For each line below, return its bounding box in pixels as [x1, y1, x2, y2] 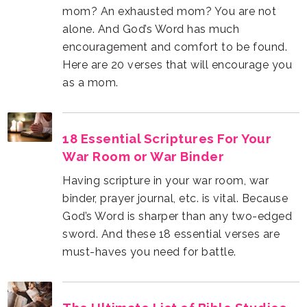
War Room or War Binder [62, 148, 225, 164]
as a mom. [62, 75, 119, 89]
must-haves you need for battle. [62, 245, 236, 258]
